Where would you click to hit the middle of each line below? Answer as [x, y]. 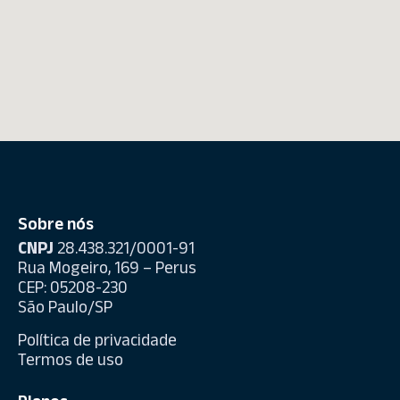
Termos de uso [71, 362]
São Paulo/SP [65, 310]
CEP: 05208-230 [73, 291]
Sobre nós [56, 227]
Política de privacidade [97, 342]
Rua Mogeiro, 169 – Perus [107, 271]
